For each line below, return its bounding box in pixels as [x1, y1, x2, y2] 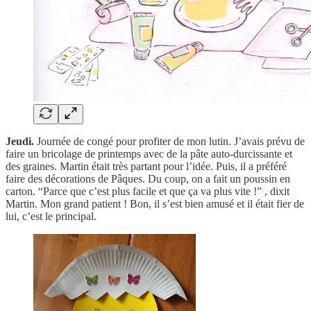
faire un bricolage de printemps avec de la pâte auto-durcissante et [6, 148, 292, 160]
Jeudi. [6, 135, 37, 148]
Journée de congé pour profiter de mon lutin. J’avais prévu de [37, 135, 305, 148]
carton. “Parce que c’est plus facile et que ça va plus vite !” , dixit [6, 185, 289, 198]
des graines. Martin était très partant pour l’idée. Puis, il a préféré [6, 160, 287, 173]
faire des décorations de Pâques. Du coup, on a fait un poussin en [6, 173, 290, 185]
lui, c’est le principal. [6, 210, 96, 223]
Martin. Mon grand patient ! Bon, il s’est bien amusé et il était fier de [6, 198, 304, 210]
